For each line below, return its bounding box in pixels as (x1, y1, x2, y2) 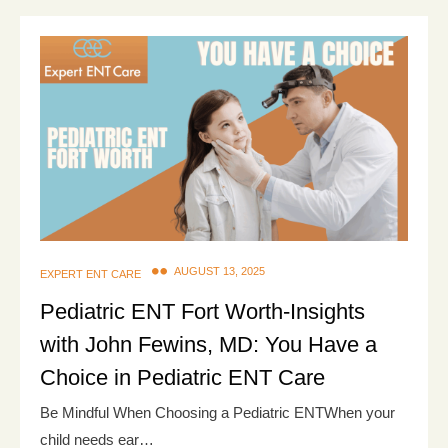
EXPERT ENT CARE (40, 267, 141, 280)
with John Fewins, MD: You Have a (40, 331, 377, 357)
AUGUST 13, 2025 (174, 264, 265, 277)
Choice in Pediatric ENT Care (40, 364, 325, 390)
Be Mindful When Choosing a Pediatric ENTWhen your (40, 403, 395, 421)
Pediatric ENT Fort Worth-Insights (40, 298, 365, 324)
